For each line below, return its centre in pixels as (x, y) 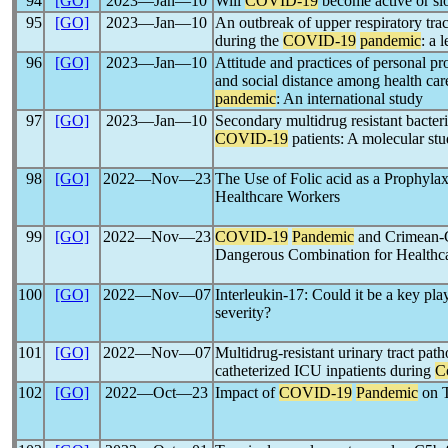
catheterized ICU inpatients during (325, 370)
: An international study (349, 98)
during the (249, 40)
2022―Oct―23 (156, 392)
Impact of (247, 392)
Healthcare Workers (277, 196)
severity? (243, 312)
